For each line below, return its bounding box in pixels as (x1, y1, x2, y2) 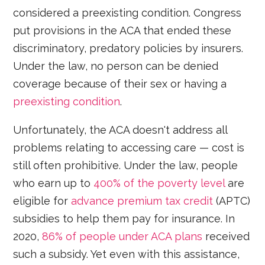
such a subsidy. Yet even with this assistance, (13, 248, 240, 261)
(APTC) (216, 195, 251, 208)
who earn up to (13, 177, 94, 190)
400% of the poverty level (93, 177, 225, 190)
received (202, 230, 250, 243)
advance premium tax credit (71, 195, 216, 208)
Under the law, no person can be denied (13, 60, 219, 73)
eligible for (13, 195, 72, 208)
